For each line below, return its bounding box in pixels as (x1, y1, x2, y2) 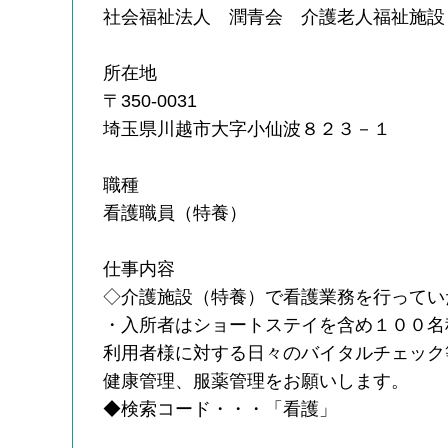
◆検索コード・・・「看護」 (103, 398, 338, 419)
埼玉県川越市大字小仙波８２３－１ (103, 118, 392, 139)
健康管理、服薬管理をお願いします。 (103, 370, 410, 391)
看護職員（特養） (103, 202, 248, 223)
